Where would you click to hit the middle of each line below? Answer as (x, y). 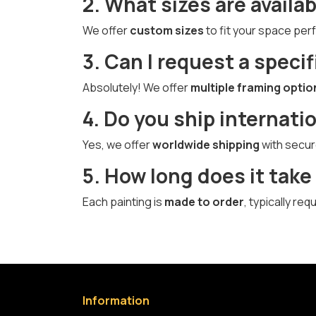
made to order (204, 202)
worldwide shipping (206, 145)
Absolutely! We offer (136, 87)
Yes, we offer (117, 145)
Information (116, 300)
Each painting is (123, 202)
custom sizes (167, 30)
